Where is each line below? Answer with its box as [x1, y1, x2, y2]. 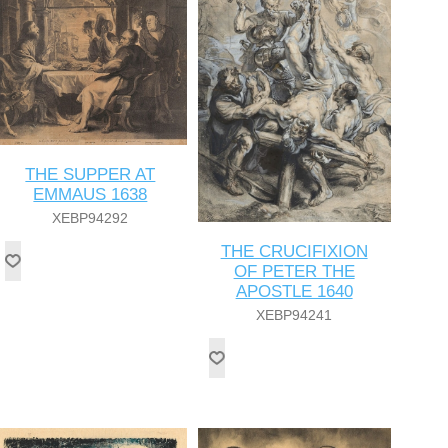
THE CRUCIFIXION [220, 242, 368, 262]
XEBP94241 [256, 307, 333, 324]
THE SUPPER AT [25, 165, 156, 185]
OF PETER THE [233, 262, 355, 282]
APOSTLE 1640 [235, 282, 353, 302]
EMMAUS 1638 [33, 185, 148, 205]
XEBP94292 [52, 210, 129, 227]
